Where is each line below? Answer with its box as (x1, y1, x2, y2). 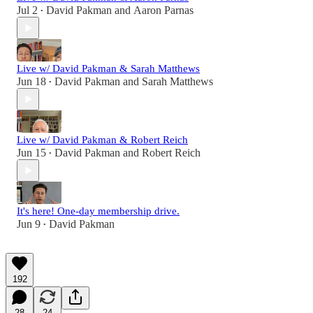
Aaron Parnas (133, 4, 194, 17)
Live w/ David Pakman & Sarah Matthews (17, 63, 200, 75)
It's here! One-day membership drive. (17, 205, 180, 217)
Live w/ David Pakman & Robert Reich (17, 134, 188, 146)
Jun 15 (17, 147, 46, 159)
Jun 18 (17, 75, 46, 88)
